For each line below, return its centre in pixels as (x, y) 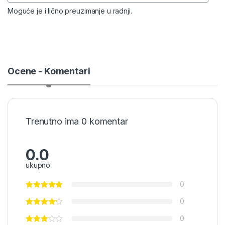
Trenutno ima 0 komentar (77, 121)
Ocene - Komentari (49, 71)
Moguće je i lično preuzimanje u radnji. (70, 11)
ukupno (38, 165)
